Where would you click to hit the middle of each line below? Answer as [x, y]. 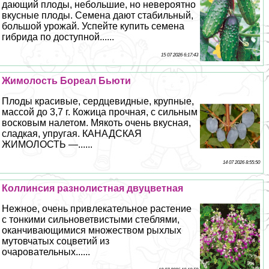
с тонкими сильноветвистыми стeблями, [91, 220]
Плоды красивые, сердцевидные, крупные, [98, 101]
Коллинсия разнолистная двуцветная [93, 189]
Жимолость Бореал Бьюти [67, 81]
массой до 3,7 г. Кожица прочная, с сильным [100, 112]
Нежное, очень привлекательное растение [97, 209]
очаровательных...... [46, 252]
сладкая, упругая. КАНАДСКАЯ [72, 134]
